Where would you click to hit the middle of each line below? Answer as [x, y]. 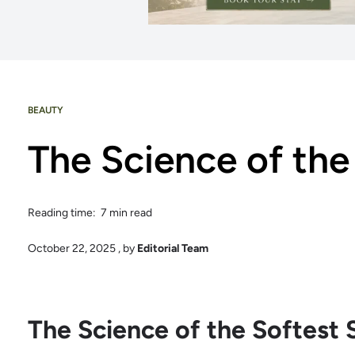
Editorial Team [173, 249]
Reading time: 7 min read [90, 212]
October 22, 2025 [72, 249]
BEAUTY [46, 110]
